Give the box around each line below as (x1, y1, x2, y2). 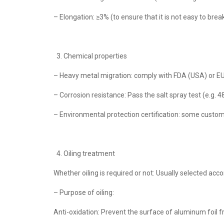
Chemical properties (63, 52, 127, 60)
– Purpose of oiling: (53, 188, 114, 196)
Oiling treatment (63, 149, 115, 157)
